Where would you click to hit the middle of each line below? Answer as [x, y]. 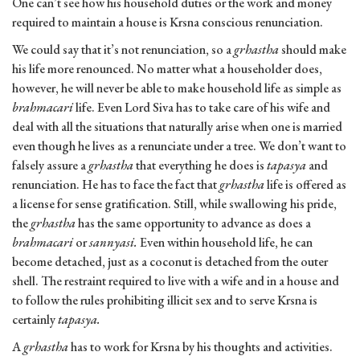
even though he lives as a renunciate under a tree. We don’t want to [179, 146]
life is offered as [307, 185]
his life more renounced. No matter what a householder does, [167, 69]
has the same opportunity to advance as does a [194, 223]
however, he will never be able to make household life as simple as [177, 88]
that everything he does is [201, 166]
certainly [35, 320]
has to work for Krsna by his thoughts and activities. [202, 347]
